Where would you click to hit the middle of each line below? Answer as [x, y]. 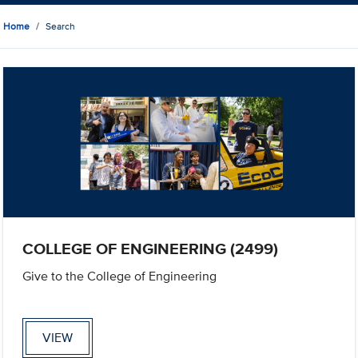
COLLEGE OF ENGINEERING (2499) [151, 249]
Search [61, 26]
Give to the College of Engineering [120, 276]
